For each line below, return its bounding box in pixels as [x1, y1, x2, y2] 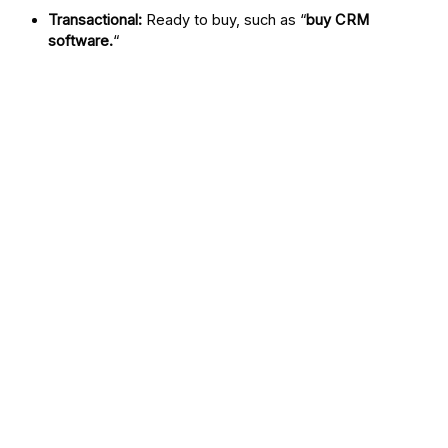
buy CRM [306, 10, 369, 29]
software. [48, 31, 113, 50]
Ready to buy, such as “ [142, 10, 306, 29]
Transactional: [48, 10, 142, 29]
